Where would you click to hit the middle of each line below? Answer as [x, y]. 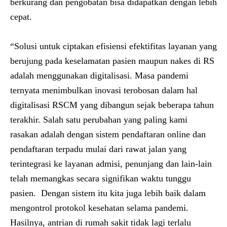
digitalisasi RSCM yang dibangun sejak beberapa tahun [112, 105]
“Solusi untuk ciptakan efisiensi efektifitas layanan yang [113, 46]
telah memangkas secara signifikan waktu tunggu [101, 178]
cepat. [21, 17]
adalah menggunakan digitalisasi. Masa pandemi [99, 75]
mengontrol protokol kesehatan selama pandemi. [101, 208]
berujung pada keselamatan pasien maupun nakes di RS [112, 61]
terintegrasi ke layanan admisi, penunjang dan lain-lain [111, 164]
